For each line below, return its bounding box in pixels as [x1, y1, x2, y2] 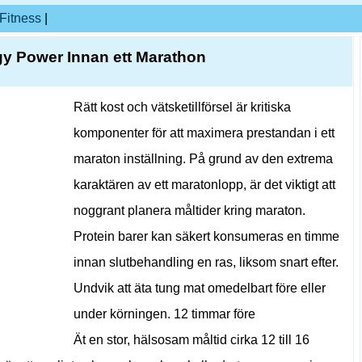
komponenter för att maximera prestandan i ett [74, 126, 335, 140]
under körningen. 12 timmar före [74, 307, 255, 321]
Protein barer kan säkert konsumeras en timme [74, 229, 339, 243]
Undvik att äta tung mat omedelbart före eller [74, 281, 326, 295]
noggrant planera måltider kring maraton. [74, 204, 305, 217]
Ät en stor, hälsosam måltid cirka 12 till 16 [74, 333, 309, 347]
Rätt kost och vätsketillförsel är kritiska [74, 100, 291, 114]
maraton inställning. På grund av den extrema [74, 152, 333, 166]
